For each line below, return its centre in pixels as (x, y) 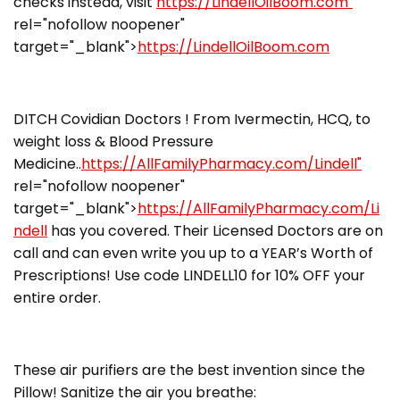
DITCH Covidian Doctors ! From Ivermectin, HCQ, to (192, 119)
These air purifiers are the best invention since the (189, 370)
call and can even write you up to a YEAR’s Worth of (193, 253)
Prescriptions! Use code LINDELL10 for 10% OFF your (189, 275)
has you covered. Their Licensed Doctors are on (215, 230)
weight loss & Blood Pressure (113, 141)
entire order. (57, 297)
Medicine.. (47, 163)
